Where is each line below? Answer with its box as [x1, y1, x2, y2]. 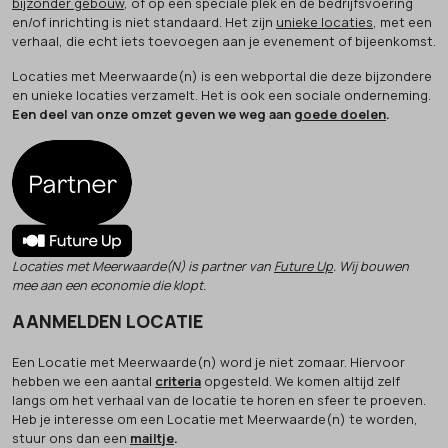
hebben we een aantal [12, 371, 155, 390]
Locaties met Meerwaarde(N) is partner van [12, 256, 274, 275]
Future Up [274, 256, 333, 275]
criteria [155, 371, 201, 390]
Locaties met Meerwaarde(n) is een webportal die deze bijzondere [12, 66, 432, 85]
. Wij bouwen [333, 256, 409, 275]
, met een [373, 12, 432, 31]
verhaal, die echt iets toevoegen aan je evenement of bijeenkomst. [12, 31, 436, 50]
